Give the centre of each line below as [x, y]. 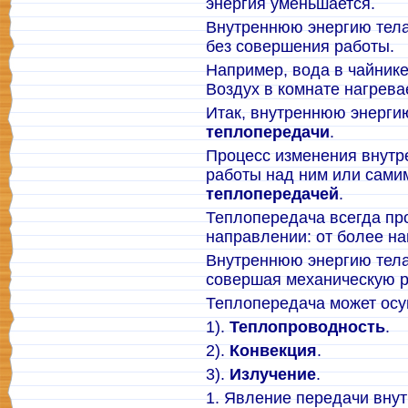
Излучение [273, 374]
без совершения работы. [300, 46]
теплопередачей [272, 194]
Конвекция [273, 351]
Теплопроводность [307, 327]
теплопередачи [268, 132]
